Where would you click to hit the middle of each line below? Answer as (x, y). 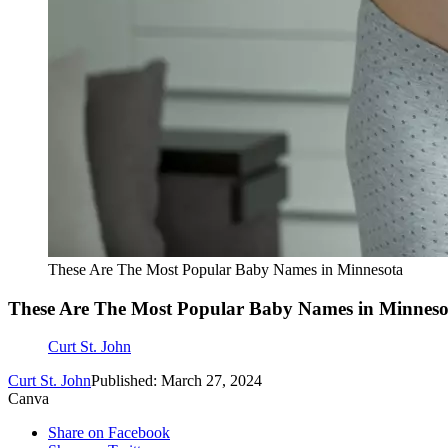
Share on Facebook (109, 433)
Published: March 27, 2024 (176, 381)
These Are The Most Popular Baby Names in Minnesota (225, 269)
